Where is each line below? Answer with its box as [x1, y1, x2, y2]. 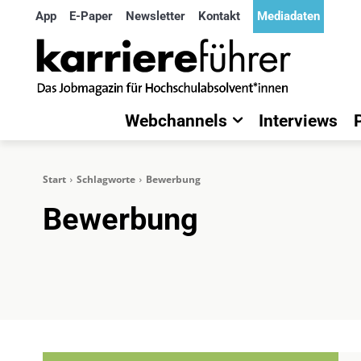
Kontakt [198, 9, 240, 23]
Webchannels [125, 111, 227, 131]
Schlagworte [77, 172, 135, 186]
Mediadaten [257, 9, 320, 23]
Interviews [259, 111, 338, 131]
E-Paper [69, 9, 113, 23]
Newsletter [126, 9, 185, 23]
